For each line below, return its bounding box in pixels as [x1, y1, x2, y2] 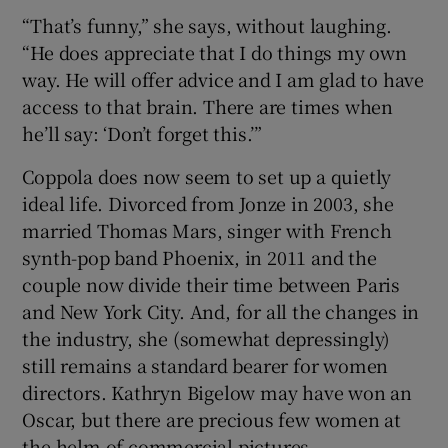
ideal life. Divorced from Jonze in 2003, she [22, 189, 394, 216]
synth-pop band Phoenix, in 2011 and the [22, 243, 377, 270]
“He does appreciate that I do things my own [22, 38, 407, 65]
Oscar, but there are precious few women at [22, 405, 402, 432]
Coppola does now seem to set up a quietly [22, 162, 392, 189]
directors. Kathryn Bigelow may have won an [22, 378, 413, 405]
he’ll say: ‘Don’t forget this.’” [22, 119, 263, 146]
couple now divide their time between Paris [22, 270, 401, 297]
